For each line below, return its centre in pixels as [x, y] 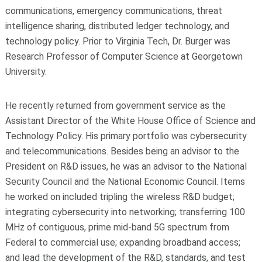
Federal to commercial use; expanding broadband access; [123, 242]
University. [26, 71]
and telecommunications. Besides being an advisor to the [122, 151]
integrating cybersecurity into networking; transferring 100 [125, 212]
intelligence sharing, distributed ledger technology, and [117, 26]
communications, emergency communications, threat [113, 11]
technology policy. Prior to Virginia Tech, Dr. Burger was [118, 41]
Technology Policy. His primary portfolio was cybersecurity [126, 136]
